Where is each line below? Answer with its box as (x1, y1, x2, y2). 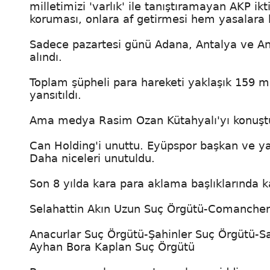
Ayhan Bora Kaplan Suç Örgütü (30, 240, 195, 253)
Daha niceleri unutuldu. (30, 152, 155, 165)
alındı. (30, 51, 66, 63)
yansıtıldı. (30, 89, 81, 101)
